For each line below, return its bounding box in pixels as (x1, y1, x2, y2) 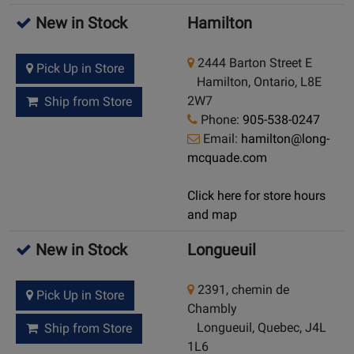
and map (187, 207, 237, 223)
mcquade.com (187, 150, 267, 166)
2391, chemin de (194, 282, 289, 298)
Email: (200, 131, 241, 147)
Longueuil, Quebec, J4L (187, 320, 326, 336)
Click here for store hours (187, 188, 326, 204)
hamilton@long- (241, 131, 330, 147)
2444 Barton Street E (194, 55, 312, 71)
